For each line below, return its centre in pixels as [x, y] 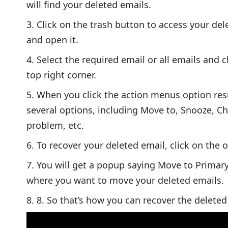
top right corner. [61, 75]
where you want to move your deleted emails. [125, 180]
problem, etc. [55, 125]
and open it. [52, 39]
